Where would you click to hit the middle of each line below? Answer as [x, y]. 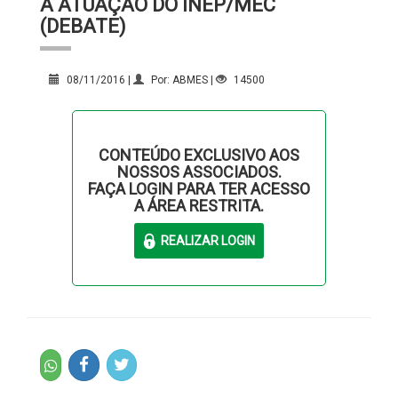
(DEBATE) [83, 26]
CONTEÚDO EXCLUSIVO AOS [199, 155]
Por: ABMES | [182, 80]
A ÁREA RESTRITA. [199, 205]
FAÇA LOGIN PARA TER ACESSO [199, 188]
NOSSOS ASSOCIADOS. [199, 171]
